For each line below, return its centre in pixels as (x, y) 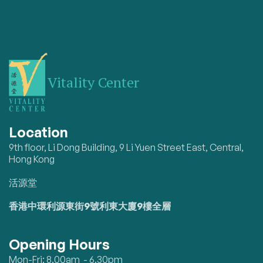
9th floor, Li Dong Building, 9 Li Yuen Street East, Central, (126, 147)
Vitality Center (93, 82)
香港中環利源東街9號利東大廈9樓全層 (90, 206)
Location (38, 132)
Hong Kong (32, 159)
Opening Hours (59, 244)
